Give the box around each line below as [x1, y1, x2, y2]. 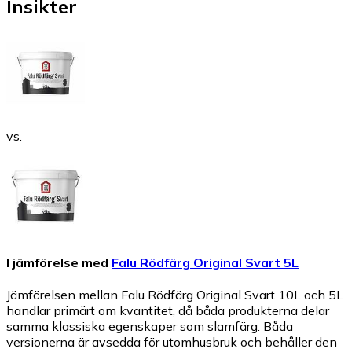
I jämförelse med [6, 255, 108, 271]
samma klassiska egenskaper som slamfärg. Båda [6, 318, 293, 335]
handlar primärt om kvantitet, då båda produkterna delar [6, 302, 329, 319]
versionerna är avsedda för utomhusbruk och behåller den [6, 334, 337, 350]
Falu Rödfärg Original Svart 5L [112, 255, 299, 271]
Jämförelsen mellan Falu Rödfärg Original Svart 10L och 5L [6, 287, 343, 303]
